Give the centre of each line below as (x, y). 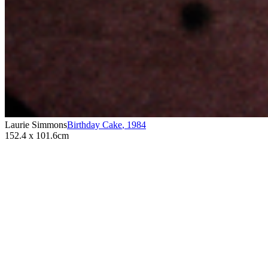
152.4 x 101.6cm (37, 135)
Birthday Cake (95, 124)
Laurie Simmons (36, 124)
